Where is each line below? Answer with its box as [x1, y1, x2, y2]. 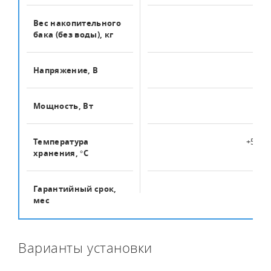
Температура [33, 136, 89, 147]
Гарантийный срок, [33, 183, 117, 194]
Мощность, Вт [33, 100, 93, 111]
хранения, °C [33, 148, 88, 158]
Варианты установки [18, 239, 152, 256]
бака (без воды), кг [33, 29, 114, 40]
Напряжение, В [33, 65, 99, 76]
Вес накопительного [33, 18, 121, 28]
